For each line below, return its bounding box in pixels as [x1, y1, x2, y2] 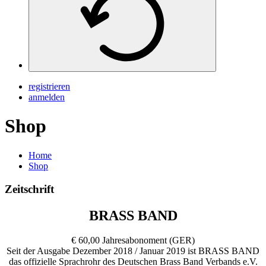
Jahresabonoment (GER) [102, 235, 195, 246]
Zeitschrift [5, 182, 54, 195]
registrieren [28, 81, 70, 91]
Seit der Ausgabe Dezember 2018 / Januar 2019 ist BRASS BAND [7, 246, 259, 256]
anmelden [28, 92, 65, 102]
